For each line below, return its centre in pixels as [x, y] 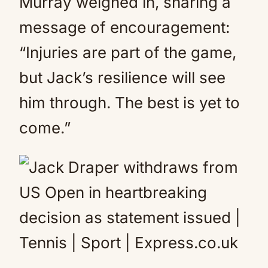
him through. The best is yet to [130, 103]
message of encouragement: [124, 27]
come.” [45, 128]
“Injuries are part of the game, [128, 52]
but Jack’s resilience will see [122, 77]
